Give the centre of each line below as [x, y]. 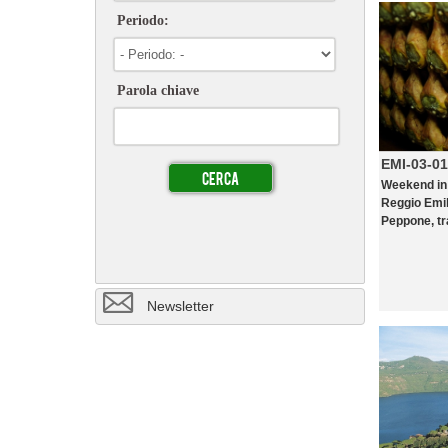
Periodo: [143, 20]
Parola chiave [158, 90]
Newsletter [180, 306]
